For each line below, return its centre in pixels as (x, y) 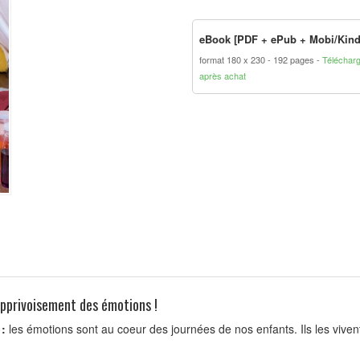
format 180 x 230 (233, 59)
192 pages (295, 59)
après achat (223, 76)
